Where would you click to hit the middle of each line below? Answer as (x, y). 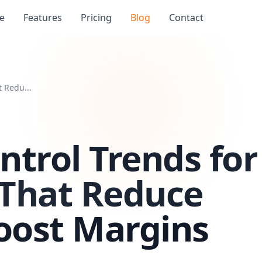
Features (43, 18)
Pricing (96, 18)
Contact (187, 18)
